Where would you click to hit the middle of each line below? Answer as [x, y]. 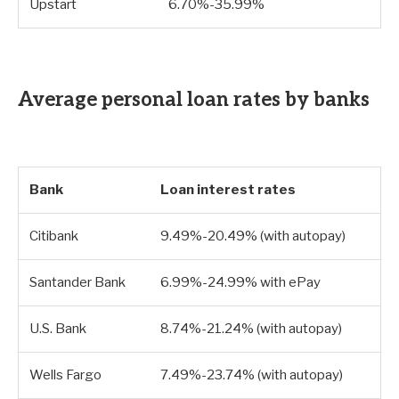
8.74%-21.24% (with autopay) [251, 329]
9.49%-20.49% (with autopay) [253, 236]
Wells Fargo [65, 375]
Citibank [54, 236]
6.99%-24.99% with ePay [240, 283]
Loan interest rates [228, 190]
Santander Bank [77, 283]
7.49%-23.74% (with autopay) [252, 375]
